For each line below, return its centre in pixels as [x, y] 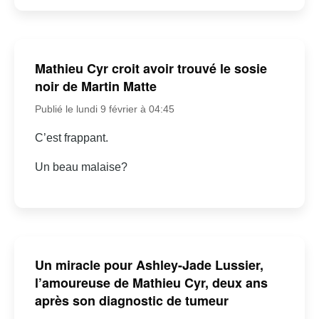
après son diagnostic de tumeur [131, 301]
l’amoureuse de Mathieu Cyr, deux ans [151, 283]
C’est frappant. [71, 137]
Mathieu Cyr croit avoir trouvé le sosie [151, 68]
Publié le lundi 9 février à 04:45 [104, 109]
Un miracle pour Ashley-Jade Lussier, [149, 265]
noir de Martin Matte [95, 86]
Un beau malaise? [81, 167]
